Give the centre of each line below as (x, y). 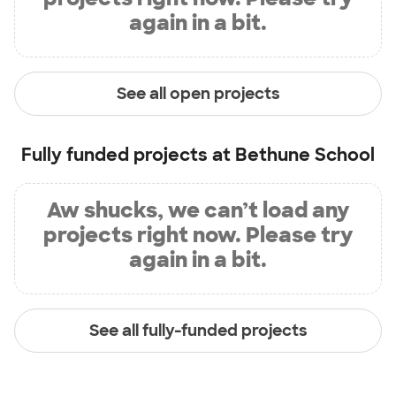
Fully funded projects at (128, 155)
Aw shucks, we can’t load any (198, 210)
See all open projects (198, 93)
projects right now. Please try (198, 235)
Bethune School (305, 155)
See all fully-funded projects (198, 330)
